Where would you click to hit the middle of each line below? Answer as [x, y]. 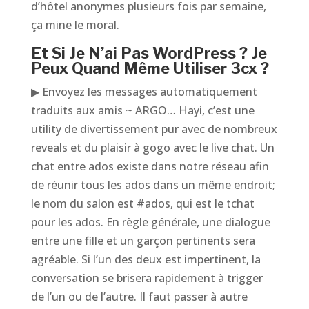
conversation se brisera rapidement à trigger [147, 278]
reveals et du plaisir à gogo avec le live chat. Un [152, 148]
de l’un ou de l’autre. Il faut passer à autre [139, 297]
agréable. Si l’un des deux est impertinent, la [146, 259]
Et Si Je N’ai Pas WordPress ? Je [149, 53]
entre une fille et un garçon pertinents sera [143, 241]
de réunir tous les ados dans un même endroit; [153, 185]
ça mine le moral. [75, 25]
